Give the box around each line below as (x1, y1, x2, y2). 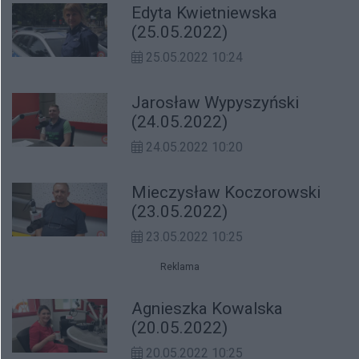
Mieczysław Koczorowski (131, 183, 321, 202)
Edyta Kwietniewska (131, 3, 278, 22)
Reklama (159, 261, 200, 272)
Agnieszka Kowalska (131, 299, 284, 318)
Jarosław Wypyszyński (131, 93, 300, 112)
